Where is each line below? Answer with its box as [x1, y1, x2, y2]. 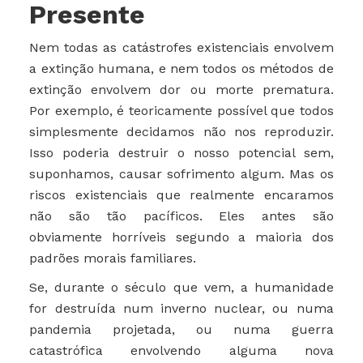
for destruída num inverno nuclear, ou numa [29, 301, 334, 317]
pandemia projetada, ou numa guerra [29, 322, 334, 338]
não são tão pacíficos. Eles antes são [29, 208, 334, 224]
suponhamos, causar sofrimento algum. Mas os [29, 166, 334, 182]
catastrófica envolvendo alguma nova [29, 343, 334, 359]
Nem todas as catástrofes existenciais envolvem [29, 40, 334, 56]
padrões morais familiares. [29, 250, 197, 267]
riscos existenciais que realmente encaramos [29, 187, 334, 203]
